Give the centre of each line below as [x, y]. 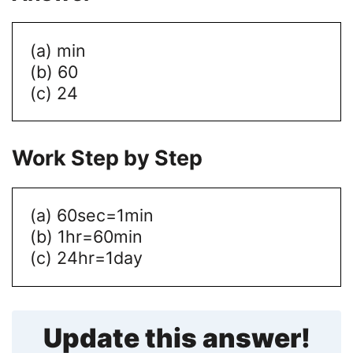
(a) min [58, 50]
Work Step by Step [107, 158]
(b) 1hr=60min [86, 237]
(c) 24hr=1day [86, 258]
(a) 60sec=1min [91, 216]
